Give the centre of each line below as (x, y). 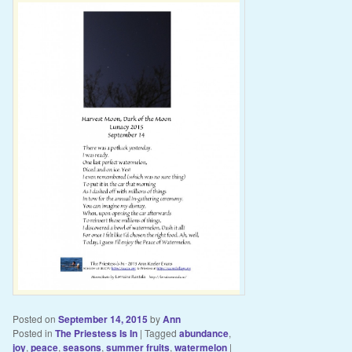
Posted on (35, 318)
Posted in (32, 332)
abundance (203, 333)
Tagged (160, 332)
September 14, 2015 (103, 319)
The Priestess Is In (96, 333)
